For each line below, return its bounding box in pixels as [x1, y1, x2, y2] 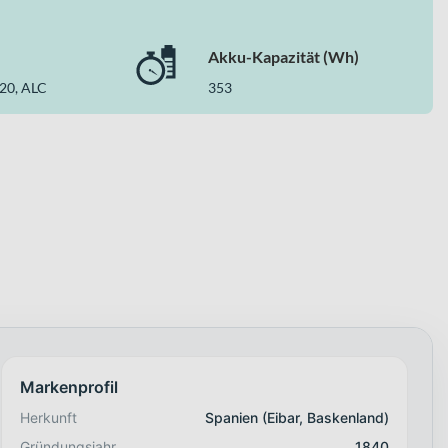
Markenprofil [19, 377, 118, 398]
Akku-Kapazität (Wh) [207, 47, 359, 67]
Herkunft [19, 409, 77, 427]
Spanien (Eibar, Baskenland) [204, 409, 389, 427]
